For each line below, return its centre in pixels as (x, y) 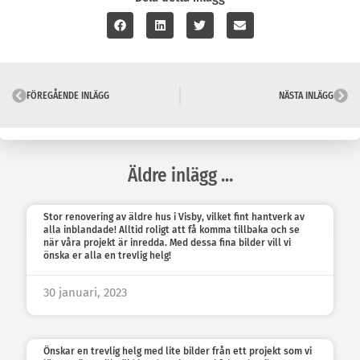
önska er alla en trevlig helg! (107, 256)
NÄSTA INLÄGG (306, 96)
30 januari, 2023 (85, 293)
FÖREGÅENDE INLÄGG (68, 96)
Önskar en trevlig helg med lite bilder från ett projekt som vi (178, 352)
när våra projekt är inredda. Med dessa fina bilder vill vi (167, 243)
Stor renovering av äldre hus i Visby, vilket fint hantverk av (174, 217)
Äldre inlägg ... (180, 176)
